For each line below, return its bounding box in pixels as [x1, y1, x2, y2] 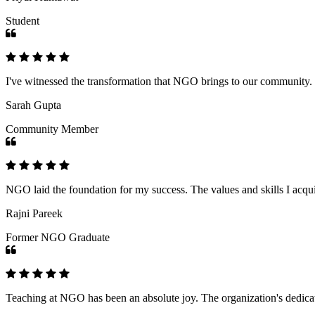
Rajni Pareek [6, 207, 63, 219]
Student [6, 14, 39, 27]
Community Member [6, 122, 98, 135]
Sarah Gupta [6, 98, 61, 111]
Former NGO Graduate [6, 231, 110, 243]
